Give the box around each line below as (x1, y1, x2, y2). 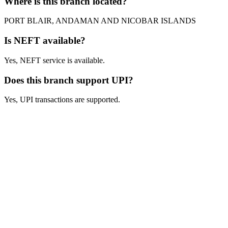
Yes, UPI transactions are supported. (4, 95, 120, 104)
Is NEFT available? (4, 35, 85, 46)
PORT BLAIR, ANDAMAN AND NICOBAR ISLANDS (4, 16, 196, 25)
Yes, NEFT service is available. (4, 55, 105, 65)
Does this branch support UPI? (4, 74, 133, 85)
